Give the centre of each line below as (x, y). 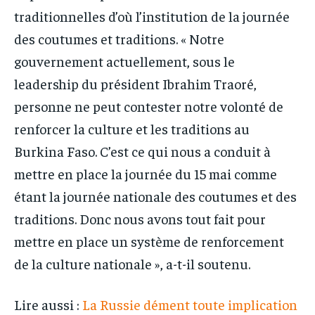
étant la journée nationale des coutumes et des (155, 195)
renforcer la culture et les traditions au (132, 128)
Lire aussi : (48, 304)
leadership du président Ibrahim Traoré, (135, 83)
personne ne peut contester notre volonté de (149, 105)
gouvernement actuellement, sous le (124, 60)
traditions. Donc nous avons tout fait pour (140, 218)
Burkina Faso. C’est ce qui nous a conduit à (142, 150)
